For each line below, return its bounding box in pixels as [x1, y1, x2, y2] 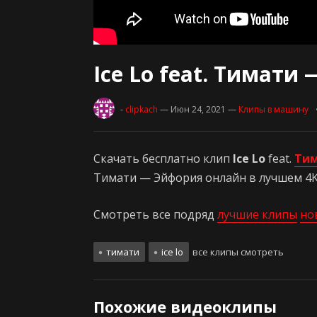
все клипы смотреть [190, 246, 284, 258]
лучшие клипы [217, 207, 297, 222]
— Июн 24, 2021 [160, 103, 226, 115]
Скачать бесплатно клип [93, 151, 233, 166]
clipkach [125, 103, 158, 115]
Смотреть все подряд [93, 207, 217, 222]
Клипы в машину [238, 103, 309, 115]
